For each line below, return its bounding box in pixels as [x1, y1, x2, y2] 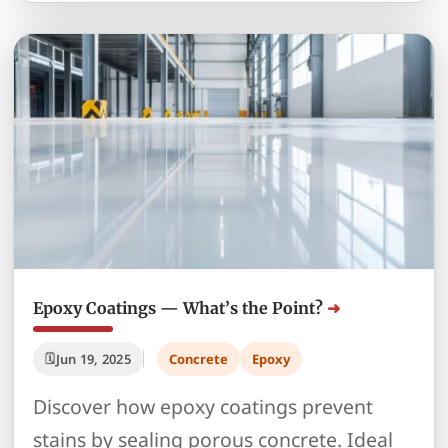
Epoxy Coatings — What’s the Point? [33, 297, 324, 318]
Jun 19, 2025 [55, 349, 131, 368]
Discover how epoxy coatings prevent [33, 392, 374, 420]
